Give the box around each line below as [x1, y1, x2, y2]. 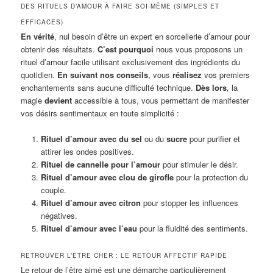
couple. [40, 183, 66, 196]
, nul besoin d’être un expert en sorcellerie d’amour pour [54, 30, 250, 42]
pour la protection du [173, 171, 248, 183]
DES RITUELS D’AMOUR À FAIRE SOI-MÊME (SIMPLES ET [21, 1, 220, 10]
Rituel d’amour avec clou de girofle [40, 171, 174, 183]
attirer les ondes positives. [40, 145, 134, 157]
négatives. [40, 209, 77, 221]
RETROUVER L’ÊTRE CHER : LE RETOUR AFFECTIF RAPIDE [21, 250, 228, 260]
